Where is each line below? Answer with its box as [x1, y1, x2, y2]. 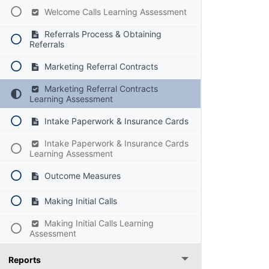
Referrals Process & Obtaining [41, 29, 162, 40]
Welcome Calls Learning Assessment [41, 7, 187, 17]
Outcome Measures [41, 171, 121, 181]
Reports [8, 255, 41, 265]
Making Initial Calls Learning [41, 218, 154, 229]
